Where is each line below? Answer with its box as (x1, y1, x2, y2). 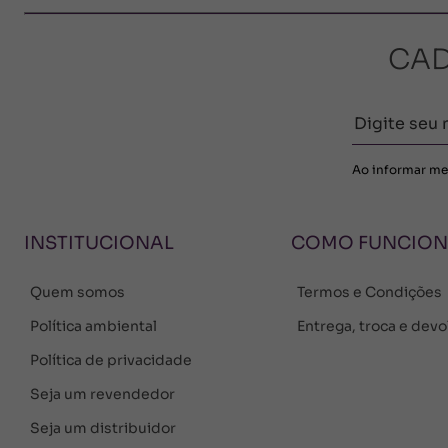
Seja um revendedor (30, 384, 175, 403)
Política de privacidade (30, 350, 192, 369)
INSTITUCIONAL (24, 231, 174, 254)
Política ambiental (30, 316, 157, 335)
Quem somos (30, 282, 125, 301)
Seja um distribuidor (30, 418, 176, 437)
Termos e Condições (296, 282, 442, 301)
